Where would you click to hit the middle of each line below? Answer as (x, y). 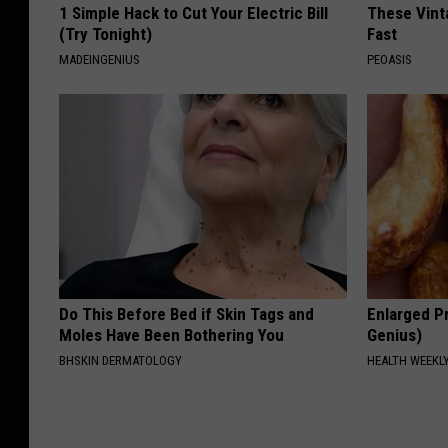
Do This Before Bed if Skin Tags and (186, 314)
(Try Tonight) (105, 34)
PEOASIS (390, 59)
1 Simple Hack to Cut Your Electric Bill (193, 13)
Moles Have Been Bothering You (171, 335)
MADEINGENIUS (99, 59)
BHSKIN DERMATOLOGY (120, 360)
